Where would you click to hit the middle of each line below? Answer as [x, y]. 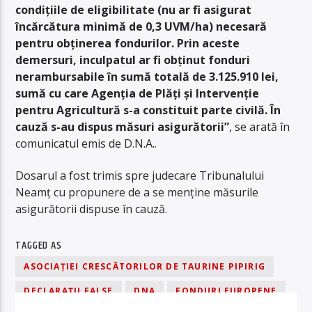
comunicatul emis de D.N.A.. [86, 143]
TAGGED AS [39, 245]
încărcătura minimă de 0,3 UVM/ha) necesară [141, 26]
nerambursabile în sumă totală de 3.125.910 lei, [147, 76]
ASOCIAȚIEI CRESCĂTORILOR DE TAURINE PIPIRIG [145, 266]
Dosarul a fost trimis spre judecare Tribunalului [140, 176]
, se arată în [260, 126]
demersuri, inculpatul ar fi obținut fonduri [133, 60]
